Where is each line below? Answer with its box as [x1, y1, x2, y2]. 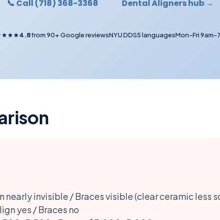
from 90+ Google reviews [30, 31, 109, 39]
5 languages [137, 31, 175, 39]
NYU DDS [109, 31, 137, 39]
